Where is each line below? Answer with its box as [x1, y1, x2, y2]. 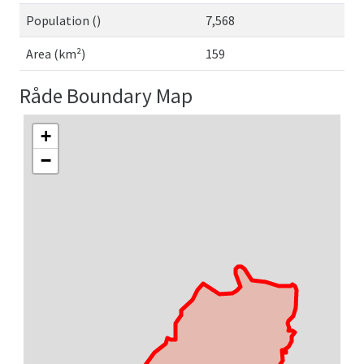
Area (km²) [26, 45, 85, 62]
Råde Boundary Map [19, 83, 193, 109]
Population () [26, 12, 101, 28]
